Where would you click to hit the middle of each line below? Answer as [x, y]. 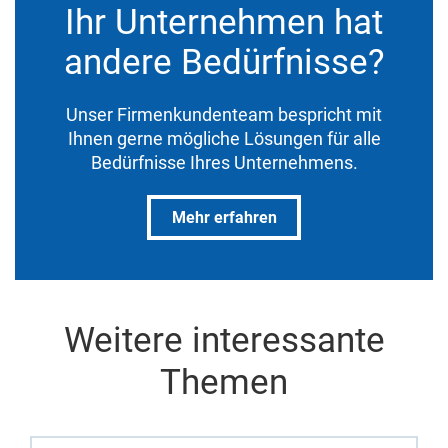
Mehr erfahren [224, 217]
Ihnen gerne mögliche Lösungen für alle [224, 138]
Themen [224, 382]
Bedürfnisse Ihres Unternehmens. [224, 162]
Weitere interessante [224, 340]
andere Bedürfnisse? [224, 62]
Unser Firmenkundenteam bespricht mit [224, 114]
